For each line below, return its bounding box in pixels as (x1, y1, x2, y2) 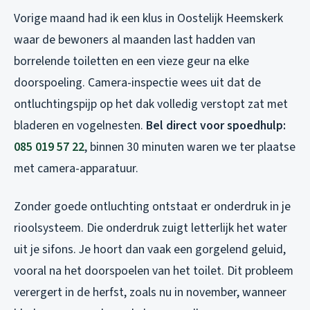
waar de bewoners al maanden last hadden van (14, 31, 255, 49)
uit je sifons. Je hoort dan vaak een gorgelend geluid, (14, 241, 286, 259)
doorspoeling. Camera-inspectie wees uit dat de (14, 74, 261, 92)
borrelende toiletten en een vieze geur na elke (14, 53, 249, 71)
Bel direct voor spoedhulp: (146, 117, 286, 135)
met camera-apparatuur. (14, 160, 138, 178)
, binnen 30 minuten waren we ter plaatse (84, 138, 295, 156)
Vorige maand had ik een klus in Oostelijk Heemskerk (14, 10, 283, 28)
